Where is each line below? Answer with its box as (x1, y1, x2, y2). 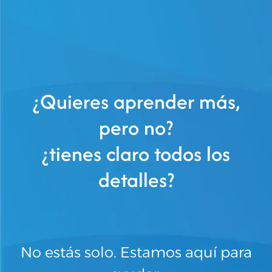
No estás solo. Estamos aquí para (20, 243, 252, 261)
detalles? (98, 165, 174, 194)
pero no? (99, 112, 173, 142)
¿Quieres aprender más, (32, 86, 240, 116)
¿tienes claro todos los (42, 138, 230, 168)
